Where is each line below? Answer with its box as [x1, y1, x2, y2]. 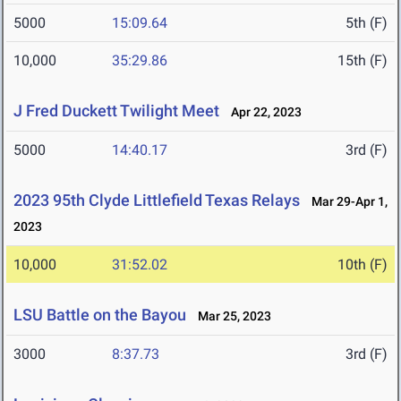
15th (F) [337, 52, 388, 70]
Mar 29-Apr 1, [303, 194, 388, 209]
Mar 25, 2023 [190, 309, 271, 324]
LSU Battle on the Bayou [13, 305, 186, 325]
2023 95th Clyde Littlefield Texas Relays [13, 191, 300, 210]
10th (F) [337, 256, 388, 274]
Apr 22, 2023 [223, 105, 302, 120]
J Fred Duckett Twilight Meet [13, 101, 219, 121]
